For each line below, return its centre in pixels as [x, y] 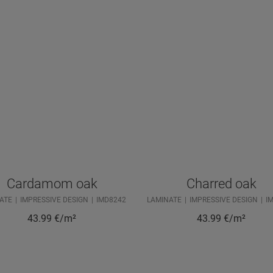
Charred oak [221, 184]
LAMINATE [164, 200]
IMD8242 [111, 200]
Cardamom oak [52, 184]
